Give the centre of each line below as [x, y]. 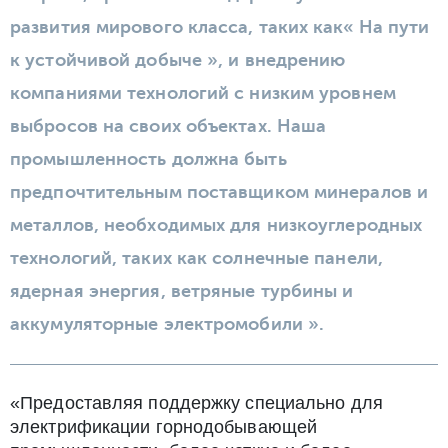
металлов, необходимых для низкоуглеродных [216, 224]
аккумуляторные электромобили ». [167, 323]
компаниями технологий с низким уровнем [203, 92]
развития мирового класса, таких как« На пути [220, 26]
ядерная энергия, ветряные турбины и [182, 290]
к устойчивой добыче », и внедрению [178, 59]
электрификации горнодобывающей [164, 426]
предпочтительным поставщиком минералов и [219, 191]
